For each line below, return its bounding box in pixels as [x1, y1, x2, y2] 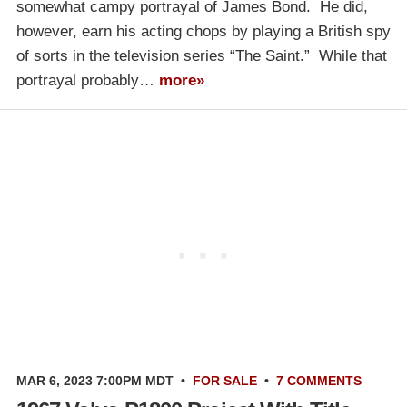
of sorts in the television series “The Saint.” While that [16, 46, 387, 65]
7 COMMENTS [276, 372, 362, 388]
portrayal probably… [16, 71, 159, 89]
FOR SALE [193, 372, 257, 388]
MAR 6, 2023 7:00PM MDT [16, 372, 174, 388]
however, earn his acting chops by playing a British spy [16, 22, 391, 40]
